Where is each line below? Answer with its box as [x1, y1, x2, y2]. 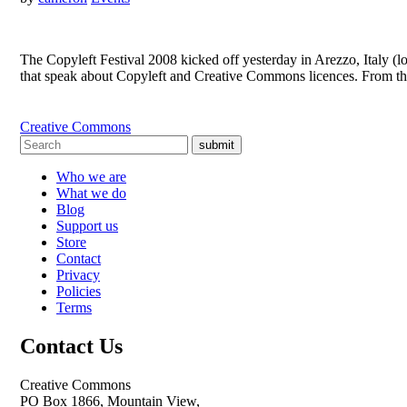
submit [199, 137, 234, 152]
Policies [56, 283, 101, 299]
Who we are [56, 168, 126, 184]
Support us [56, 217, 118, 233]
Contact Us [20, 333, 123, 358]
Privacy [56, 266, 100, 283]
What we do [56, 184, 126, 201]
